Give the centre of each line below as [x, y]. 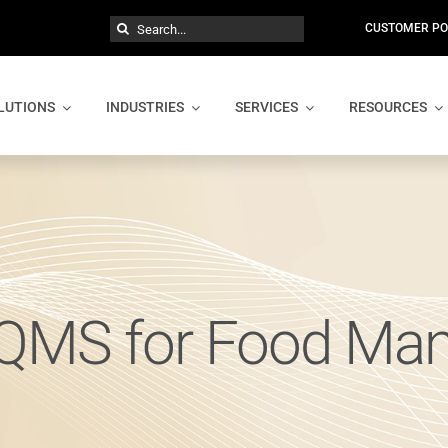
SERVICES [266, 107]
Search [136, 26]
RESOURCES [388, 107]
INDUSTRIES [145, 107]
